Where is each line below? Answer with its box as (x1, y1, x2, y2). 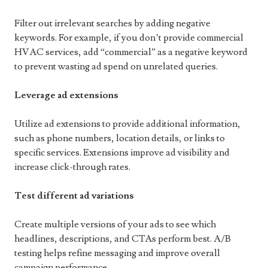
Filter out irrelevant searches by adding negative (14, 17, 211, 29)
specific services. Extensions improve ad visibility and (14, 147, 230, 159)
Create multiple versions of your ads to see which (14, 218, 216, 230)
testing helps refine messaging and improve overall (14, 247, 220, 259)
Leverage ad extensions (14, 89, 118, 101)
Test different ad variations (14, 190, 134, 202)
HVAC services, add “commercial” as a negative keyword (14, 46, 248, 58)
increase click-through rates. (14, 161, 130, 173)
